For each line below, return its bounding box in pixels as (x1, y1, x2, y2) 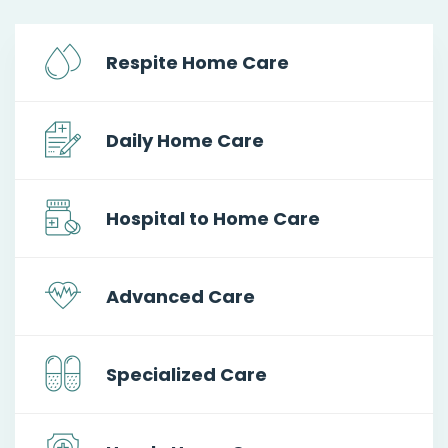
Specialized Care (106, 361, 267, 387)
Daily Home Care (106, 127, 264, 153)
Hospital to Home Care (106, 205, 320, 231)
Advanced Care (106, 283, 255, 309)
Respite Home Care (106, 49, 289, 75)
